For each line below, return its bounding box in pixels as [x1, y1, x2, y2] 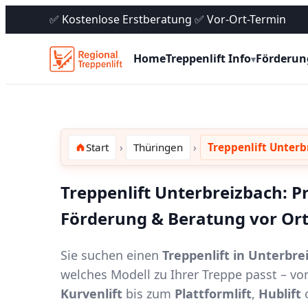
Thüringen [133, 140, 183, 155]
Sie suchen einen [60, 246, 162, 263]
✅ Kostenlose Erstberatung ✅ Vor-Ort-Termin [49, 12, 286, 27]
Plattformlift [175, 285, 252, 302]
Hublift [258, 285, 301, 302]
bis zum [122, 285, 175, 302]
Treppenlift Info [166, 51, 251, 67]
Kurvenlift [60, 285, 122, 302]
